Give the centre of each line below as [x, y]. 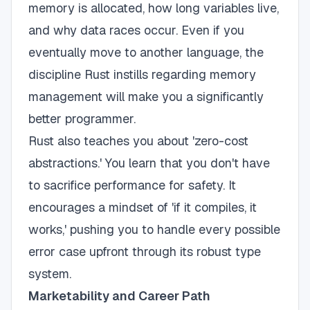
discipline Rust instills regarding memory [142, 74]
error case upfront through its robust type [145, 252]
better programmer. [82, 119]
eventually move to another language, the [146, 52]
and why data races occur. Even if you [136, 30]
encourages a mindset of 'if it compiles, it [143, 207]
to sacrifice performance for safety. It [132, 185]
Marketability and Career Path [119, 296]
